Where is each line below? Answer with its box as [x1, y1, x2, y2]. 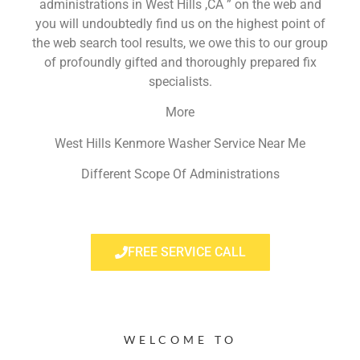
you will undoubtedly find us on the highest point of [35, 15, 325, 31]
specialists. [148, 73, 212, 89]
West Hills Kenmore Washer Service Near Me [55, 135, 305, 151]
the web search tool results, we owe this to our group [32, 35, 328, 51]
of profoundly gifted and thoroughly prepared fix [43, 54, 317, 70]
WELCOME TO [123, 332, 237, 346]
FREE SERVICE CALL [127, 243, 246, 260]
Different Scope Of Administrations [80, 166, 280, 182]
